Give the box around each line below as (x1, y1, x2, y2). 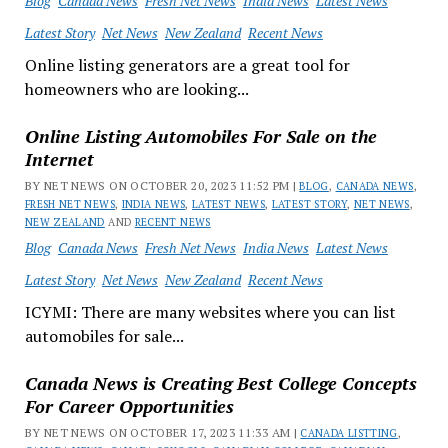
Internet (24, 147, 94, 171)
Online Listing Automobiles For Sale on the (24, 124, 377, 148)
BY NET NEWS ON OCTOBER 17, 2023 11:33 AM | (24, 425, 301, 440)
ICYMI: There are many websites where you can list (24, 301, 396, 323)
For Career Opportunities (24, 394, 234, 418)
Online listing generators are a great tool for (24, 54, 350, 76)
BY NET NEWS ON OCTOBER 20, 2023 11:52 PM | (24, 178, 300, 193)
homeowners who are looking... (24, 78, 249, 100)
